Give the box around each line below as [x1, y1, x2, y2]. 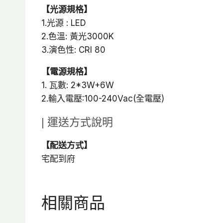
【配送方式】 [41, 140, 92, 151]
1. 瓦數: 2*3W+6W [41, 80, 114, 91]
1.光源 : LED [41, 18, 86, 28]
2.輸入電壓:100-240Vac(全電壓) [41, 94, 164, 104]
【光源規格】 [41, 4, 92, 15]
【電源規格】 [41, 67, 92, 77]
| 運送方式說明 [41, 116, 113, 129]
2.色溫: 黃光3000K [41, 31, 114, 42]
